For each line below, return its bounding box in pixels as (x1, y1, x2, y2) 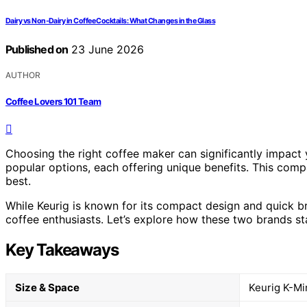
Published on (5, 42, 69, 57)
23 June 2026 (68, 42, 145, 57)
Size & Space (15, 280, 79, 294)
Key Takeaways (5, 239, 119, 260)
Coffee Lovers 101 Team (5, 95, 101, 107)
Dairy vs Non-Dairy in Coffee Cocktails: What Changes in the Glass (5, 16, 216, 26)
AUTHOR (5, 70, 40, 81)
